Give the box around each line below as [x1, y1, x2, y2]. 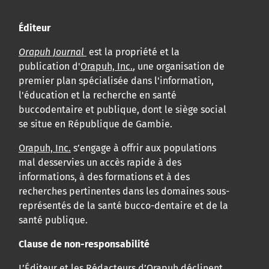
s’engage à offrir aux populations [71, 142, 216, 154]
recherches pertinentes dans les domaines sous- [19, 186, 229, 198]
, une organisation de [133, 61, 225, 73]
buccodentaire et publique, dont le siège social [19, 104, 226, 116]
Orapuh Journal [19, 46, 84, 58]
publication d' [19, 61, 80, 73]
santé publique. [19, 214, 88, 226]
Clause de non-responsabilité [19, 238, 150, 250]
